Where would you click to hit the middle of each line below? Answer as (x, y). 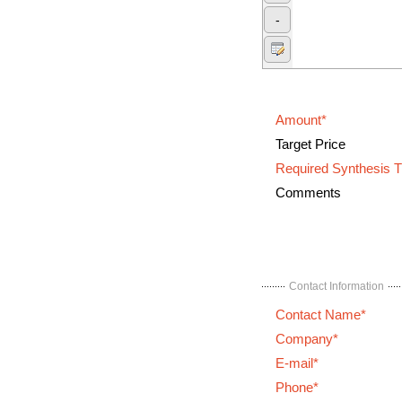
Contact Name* (321, 315)
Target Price (310, 144)
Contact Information (336, 286)
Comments (308, 192)
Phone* (297, 387)
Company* (307, 339)
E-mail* (297, 363)
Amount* (301, 120)
